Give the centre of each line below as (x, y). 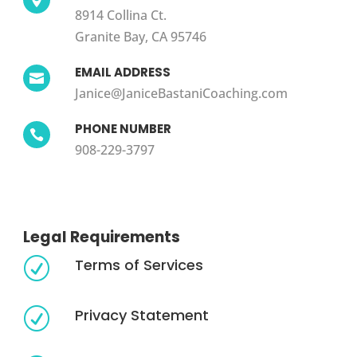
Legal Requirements (101, 237)
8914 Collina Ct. (120, 15)
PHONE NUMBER (123, 128)
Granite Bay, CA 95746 (140, 36)
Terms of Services (139, 265)
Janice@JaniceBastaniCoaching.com (181, 93)
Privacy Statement (141, 315)
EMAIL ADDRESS (122, 72)
